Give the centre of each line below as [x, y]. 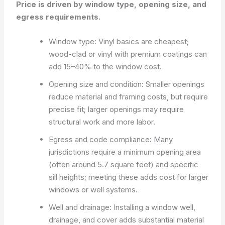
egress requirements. [59, 17]
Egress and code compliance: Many [111, 139]
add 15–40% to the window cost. [105, 66]
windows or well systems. [93, 189]
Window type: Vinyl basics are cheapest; [119, 41]
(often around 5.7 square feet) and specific [124, 164]
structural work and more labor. [102, 122]
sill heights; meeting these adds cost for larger [129, 177]
